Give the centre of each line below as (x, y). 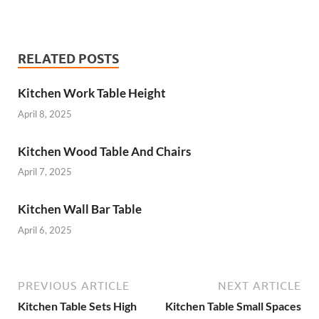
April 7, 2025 (45, 172)
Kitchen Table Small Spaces (233, 305)
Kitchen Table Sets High (77, 305)
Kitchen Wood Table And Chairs (104, 151)
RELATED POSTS (68, 59)
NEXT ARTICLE (260, 285)
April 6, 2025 (45, 230)
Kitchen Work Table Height (92, 93)
